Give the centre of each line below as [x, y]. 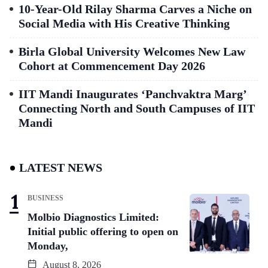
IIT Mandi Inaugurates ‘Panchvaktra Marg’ [133, 94]
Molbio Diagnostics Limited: [93, 217]
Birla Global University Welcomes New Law [132, 51]
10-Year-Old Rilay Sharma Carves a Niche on [135, 9]
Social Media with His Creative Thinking [124, 23]
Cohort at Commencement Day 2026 [112, 66]
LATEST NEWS [61, 167]
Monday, [48, 246]
